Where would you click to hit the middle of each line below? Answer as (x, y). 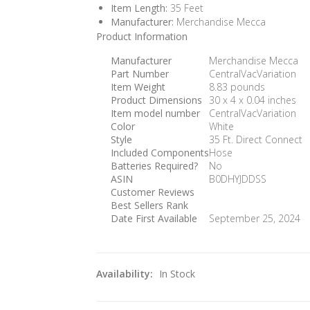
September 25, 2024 (255, 219)
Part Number (140, 74)
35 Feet (185, 8)
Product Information (142, 37)
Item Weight (138, 87)
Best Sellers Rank (149, 206)
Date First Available (154, 219)
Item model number (155, 113)
